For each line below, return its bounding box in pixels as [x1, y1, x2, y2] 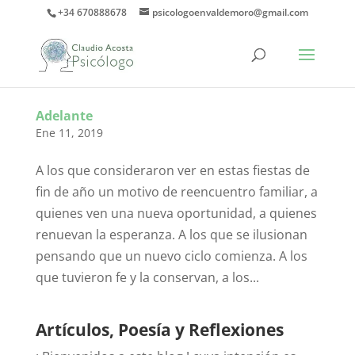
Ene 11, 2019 [35, 125, 103, 140]
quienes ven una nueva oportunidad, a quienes [35, 204, 317, 222]
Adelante [35, 107, 93, 124]
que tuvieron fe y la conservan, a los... [35, 269, 259, 286]
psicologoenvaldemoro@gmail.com [151, 6, 308, 19]
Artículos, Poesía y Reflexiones [35, 319, 284, 341]
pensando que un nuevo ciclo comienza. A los [35, 247, 307, 265]
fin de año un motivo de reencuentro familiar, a [35, 183, 318, 200]
